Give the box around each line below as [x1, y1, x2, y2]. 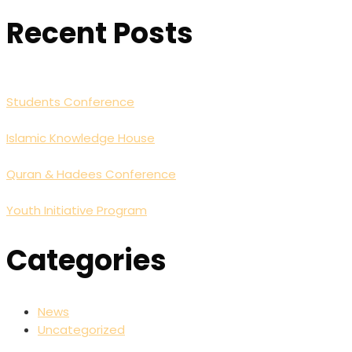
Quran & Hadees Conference [6, 166, 176, 183]
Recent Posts [6, 13, 193, 53]
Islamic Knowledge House [6, 130, 155, 147]
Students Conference [6, 93, 134, 111]
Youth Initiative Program [6, 202, 147, 219]
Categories [6, 240, 167, 281]
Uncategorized [38, 321, 125, 339]
